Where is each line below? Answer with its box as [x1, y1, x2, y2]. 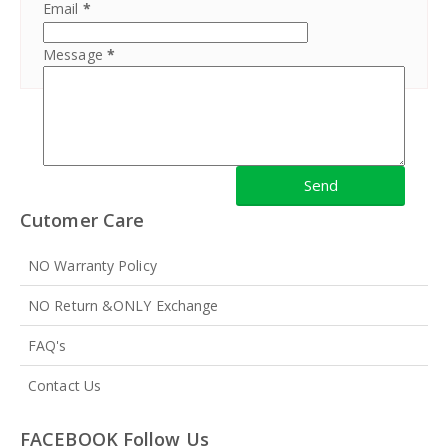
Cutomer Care [20, 208, 145, 233]
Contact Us [28, 376, 101, 396]
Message [43, 45, 107, 65]
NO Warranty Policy [28, 256, 157, 276]
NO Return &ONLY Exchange [28, 296, 219, 316]
